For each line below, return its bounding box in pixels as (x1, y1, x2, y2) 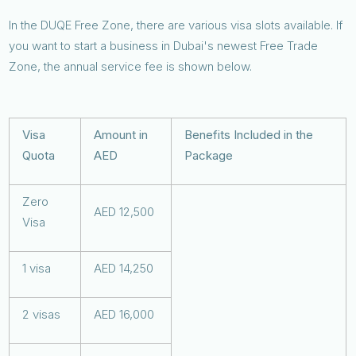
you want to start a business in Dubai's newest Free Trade (9, 37, 319, 53)
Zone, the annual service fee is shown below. (9, 58, 253, 74)
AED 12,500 (94, 203, 155, 219)
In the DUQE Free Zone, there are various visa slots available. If (9, 17, 343, 33)
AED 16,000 (94, 306, 155, 322)
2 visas (22, 306, 61, 322)
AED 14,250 (94, 260, 154, 276)
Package (184, 147, 234, 163)
